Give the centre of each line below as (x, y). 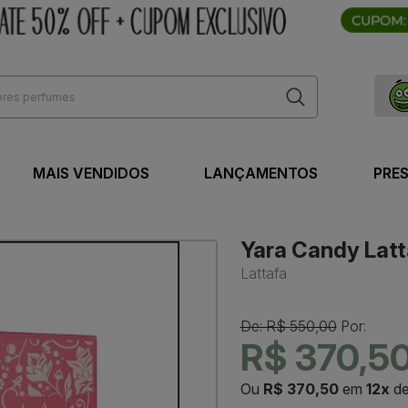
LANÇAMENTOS (261, 173)
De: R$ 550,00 (288, 326)
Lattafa (263, 274)
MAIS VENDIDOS (91, 173)
